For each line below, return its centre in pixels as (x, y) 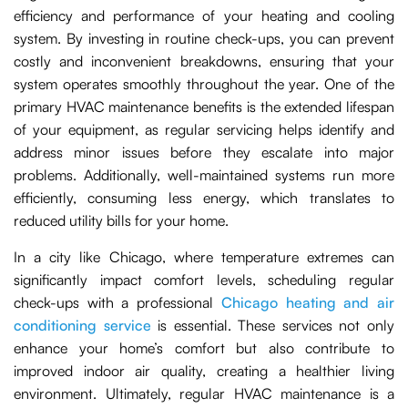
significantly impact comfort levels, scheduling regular (204, 280)
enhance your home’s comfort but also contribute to (204, 348)
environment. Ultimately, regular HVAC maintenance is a (204, 394)
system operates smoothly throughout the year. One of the (204, 84)
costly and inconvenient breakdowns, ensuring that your (204, 61)
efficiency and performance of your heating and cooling (204, 16)
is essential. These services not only (273, 326)
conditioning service (82, 326)
